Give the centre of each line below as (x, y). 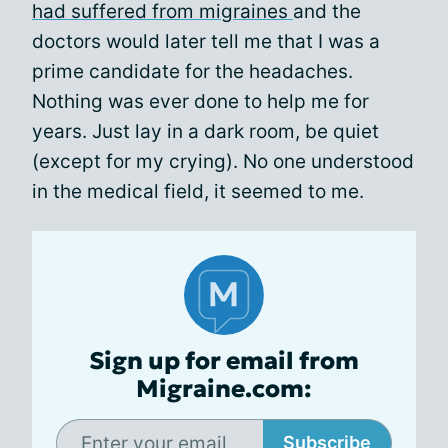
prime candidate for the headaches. (192, 71)
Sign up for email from (224, 361)
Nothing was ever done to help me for (200, 101)
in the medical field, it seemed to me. (198, 191)
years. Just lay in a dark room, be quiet (205, 131)
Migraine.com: (224, 389)
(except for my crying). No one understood (223, 161)
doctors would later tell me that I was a (206, 41)
